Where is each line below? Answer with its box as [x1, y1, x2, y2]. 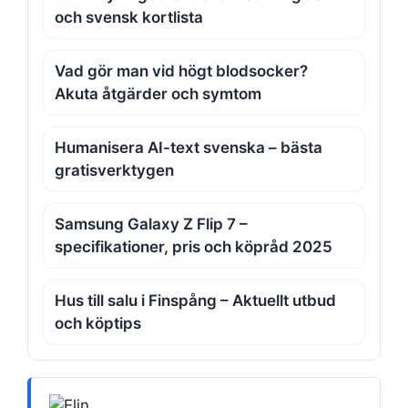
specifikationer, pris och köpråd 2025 [55, 238, 332, 257]
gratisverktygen [55, 161, 174, 180]
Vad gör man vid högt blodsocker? [55, 62, 308, 81]
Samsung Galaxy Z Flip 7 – [55, 215, 248, 234]
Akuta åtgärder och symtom [55, 85, 261, 104]
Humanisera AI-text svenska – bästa [55, 138, 322, 158]
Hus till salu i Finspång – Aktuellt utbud [55, 291, 336, 311]
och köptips [55, 314, 141, 333]
